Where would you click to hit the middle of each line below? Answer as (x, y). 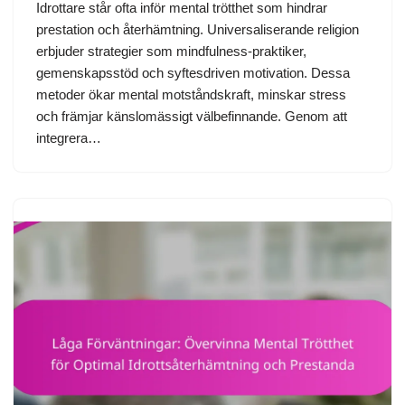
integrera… (71, 138)
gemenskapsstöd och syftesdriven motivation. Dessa (193, 73)
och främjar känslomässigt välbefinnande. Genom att (192, 117)
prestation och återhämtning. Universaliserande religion (198, 30)
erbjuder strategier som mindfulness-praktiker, (171, 52)
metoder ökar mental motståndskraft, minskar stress (191, 95)
